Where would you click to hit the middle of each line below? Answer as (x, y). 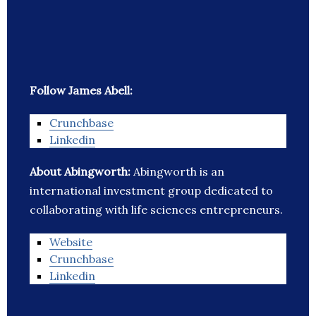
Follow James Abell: (81, 91)
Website (71, 242)
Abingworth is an (179, 172)
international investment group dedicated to (151, 191)
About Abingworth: (81, 172)
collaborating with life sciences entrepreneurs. (156, 210)
